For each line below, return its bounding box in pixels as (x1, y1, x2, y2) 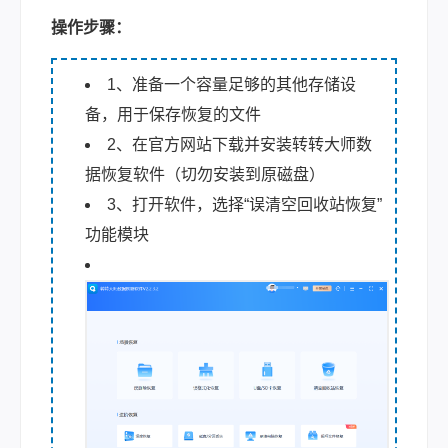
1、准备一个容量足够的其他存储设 (107, 75, 356, 93)
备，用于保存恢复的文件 (85, 105, 261, 123)
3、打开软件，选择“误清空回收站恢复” (107, 195, 382, 213)
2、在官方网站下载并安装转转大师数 (107, 135, 372, 153)
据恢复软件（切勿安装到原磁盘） (85, 165, 325, 183)
